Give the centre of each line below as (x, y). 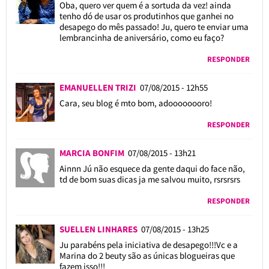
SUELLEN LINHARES (100, 229)
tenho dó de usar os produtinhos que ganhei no (146, 16)
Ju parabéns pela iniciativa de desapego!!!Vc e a (148, 244)
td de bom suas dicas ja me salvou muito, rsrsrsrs (150, 179)
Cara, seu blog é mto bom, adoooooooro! (135, 103)
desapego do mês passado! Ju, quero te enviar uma (154, 26)
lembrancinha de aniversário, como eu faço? (141, 37)
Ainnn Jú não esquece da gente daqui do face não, (152, 168)
